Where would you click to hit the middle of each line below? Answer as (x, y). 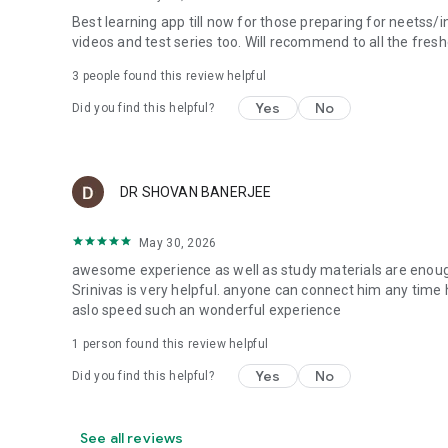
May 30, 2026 (178, 243)
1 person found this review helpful (170, 344)
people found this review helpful (173, 76)
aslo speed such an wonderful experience (206, 310)
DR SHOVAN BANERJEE (196, 192)
